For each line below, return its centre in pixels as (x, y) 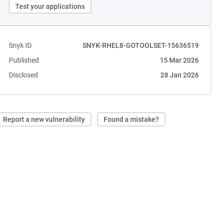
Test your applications (50, 6)
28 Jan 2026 (179, 75)
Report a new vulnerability (44, 119)
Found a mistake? (131, 119)
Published (24, 60)
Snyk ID (20, 45)
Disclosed (24, 75)
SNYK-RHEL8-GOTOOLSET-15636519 (140, 45)
